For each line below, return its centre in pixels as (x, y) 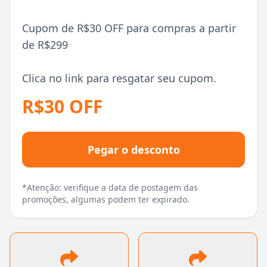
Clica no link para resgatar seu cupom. (119, 78)
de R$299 (45, 45)
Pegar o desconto (133, 150)
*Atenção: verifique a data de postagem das (110, 187)
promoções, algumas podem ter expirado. (106, 199)
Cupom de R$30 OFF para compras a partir (129, 28)
